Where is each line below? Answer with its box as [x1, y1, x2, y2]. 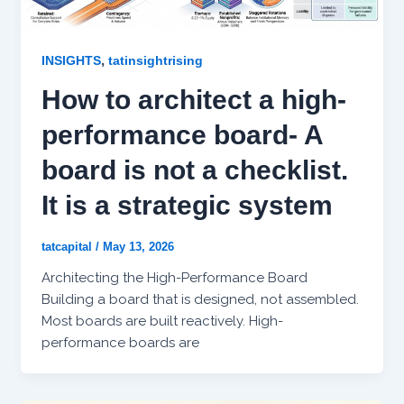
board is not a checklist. [41, 154, 348, 185]
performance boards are [41, 334, 199, 351]
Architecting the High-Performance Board [41, 269, 308, 286]
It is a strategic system [41, 189, 333, 220]
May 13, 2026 [102, 239, 174, 253]
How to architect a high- [41, 84, 346, 115]
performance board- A [41, 119, 323, 150]
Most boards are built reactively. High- [41, 312, 283, 329]
